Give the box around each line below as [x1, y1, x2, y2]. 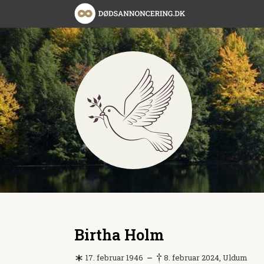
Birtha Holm [74, 224, 164, 245]
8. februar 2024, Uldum [162, 252, 248, 263]
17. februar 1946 [84, 252, 143, 263]
